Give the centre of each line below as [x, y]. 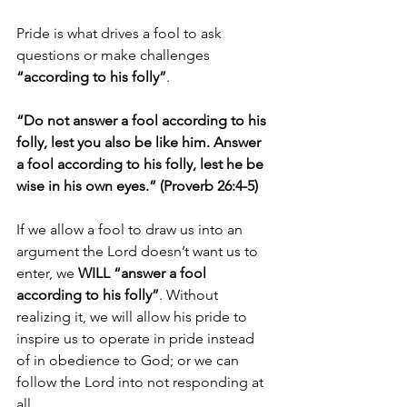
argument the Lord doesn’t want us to [139, 251]
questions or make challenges [115, 55]
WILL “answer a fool [144, 273]
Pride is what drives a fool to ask [121, 33]
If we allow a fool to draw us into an [131, 229]
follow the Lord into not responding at [142, 382]
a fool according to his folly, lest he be [142, 164]
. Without [190, 295]
